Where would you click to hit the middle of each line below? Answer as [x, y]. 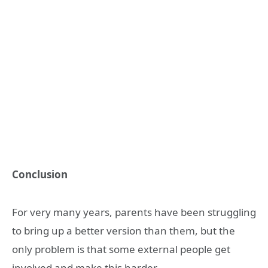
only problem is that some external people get [121, 249]
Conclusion [40, 175]
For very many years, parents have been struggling [134, 212]
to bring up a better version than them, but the [124, 230]
